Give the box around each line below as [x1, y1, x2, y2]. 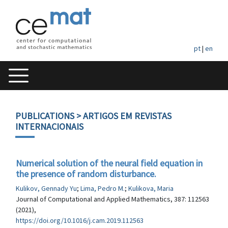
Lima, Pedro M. [80, 184, 125, 193]
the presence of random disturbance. [16, 168, 156, 180]
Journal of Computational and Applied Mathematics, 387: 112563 [16, 194, 209, 204]
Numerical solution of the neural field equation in [16, 157, 203, 169]
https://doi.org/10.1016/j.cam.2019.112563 [16, 216, 144, 225]
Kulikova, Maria [128, 184, 174, 193]
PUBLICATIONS [15, 110, 74, 122]
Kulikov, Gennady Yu [16, 184, 77, 193]
